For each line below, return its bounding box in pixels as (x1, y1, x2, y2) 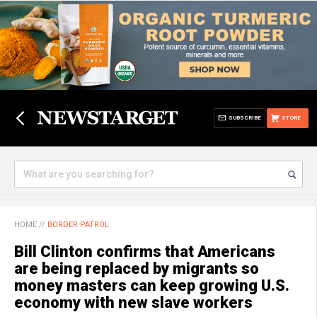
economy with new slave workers (14, 294, 253, 311)
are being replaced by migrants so (14, 260, 259, 277)
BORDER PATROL (47, 220, 109, 229)
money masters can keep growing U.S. (14, 277, 289, 294)
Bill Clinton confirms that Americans (14, 243, 275, 260)
